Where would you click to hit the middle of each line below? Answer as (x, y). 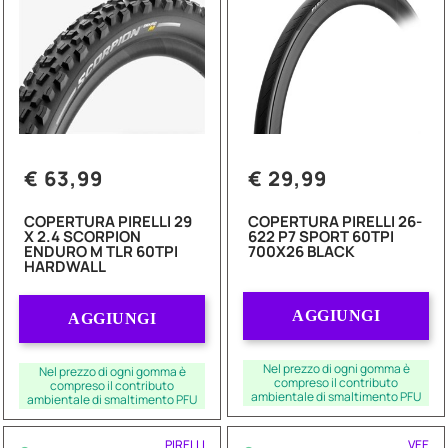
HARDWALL (65, 267)
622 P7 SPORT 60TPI (321, 237)
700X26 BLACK (301, 252)
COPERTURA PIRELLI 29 (108, 222)
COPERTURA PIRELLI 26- (335, 222)
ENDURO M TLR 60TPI (101, 252)
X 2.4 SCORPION (82, 237)
